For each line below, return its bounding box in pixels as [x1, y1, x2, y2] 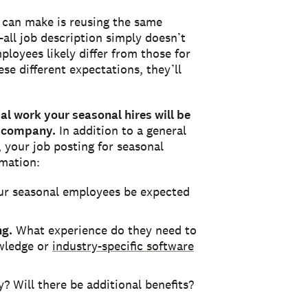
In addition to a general [56, 122, 186, 138]
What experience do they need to [12, 222, 197, 238]
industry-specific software [52, 238, 194, 254]
